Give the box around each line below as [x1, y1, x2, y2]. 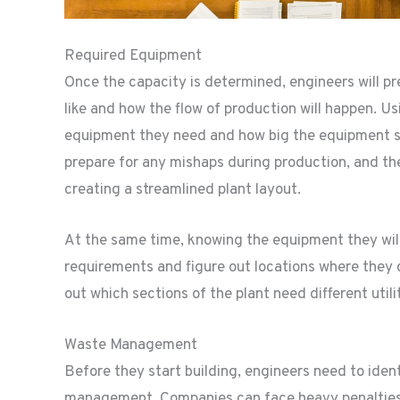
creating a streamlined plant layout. [64, 179, 301, 200]
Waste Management [64, 336, 197, 356]
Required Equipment [64, 46, 202, 66]
